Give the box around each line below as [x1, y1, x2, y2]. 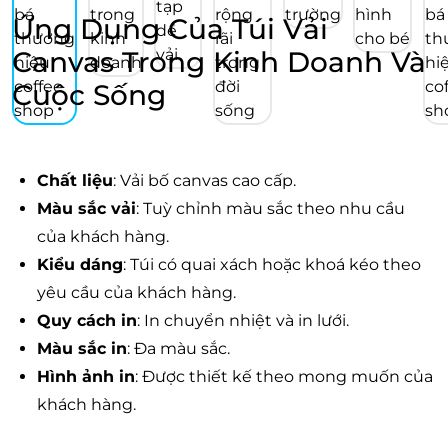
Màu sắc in [37, 339, 127, 359]
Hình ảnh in [37, 367, 135, 387]
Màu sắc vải [37, 199, 136, 219]
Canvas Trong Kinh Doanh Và [12, 45, 426, 80]
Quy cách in [37, 311, 137, 331]
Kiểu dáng [37, 255, 123, 275]
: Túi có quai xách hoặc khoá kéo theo [123, 255, 421, 275]
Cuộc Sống [12, 78, 166, 113]
